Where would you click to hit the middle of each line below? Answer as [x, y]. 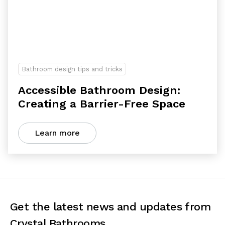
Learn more [57, 133]
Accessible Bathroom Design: [99, 90]
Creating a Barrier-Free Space [102, 104]
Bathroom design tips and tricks [72, 69]
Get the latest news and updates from [110, 207]
